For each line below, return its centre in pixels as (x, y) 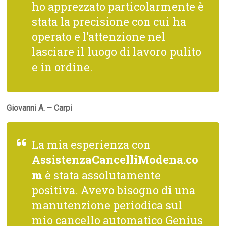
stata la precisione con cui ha (109, 22)
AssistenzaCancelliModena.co (115, 160)
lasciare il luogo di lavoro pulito (117, 52)
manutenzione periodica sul (107, 205)
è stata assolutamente (102, 175)
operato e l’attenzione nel (99, 37)
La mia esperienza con (92, 145)
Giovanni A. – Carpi (40, 108)
